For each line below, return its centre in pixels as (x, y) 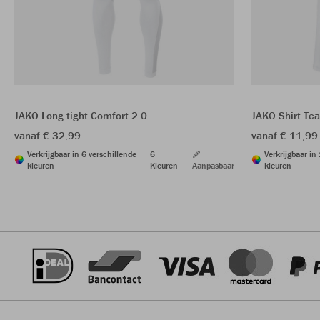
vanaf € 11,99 (285, 135)
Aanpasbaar (213, 165)
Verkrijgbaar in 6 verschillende (82, 154)
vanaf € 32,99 (47, 135)
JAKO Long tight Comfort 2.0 (81, 115)
